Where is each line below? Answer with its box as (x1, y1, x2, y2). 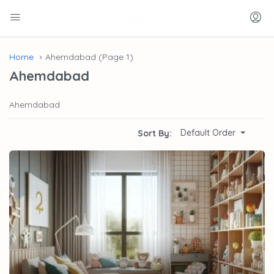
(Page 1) (96, 51, 133, 62)
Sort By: (138, 128, 172, 139)
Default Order (180, 127, 235, 139)
